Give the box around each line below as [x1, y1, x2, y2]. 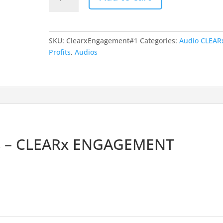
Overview [48, 8, 80, 17]
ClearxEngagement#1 [66, 36, 138, 45]
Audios [75, 47, 98, 57]
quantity [48, 19, 77, 29]
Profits [49, 47, 71, 57]
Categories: [140, 36, 180, 45]
